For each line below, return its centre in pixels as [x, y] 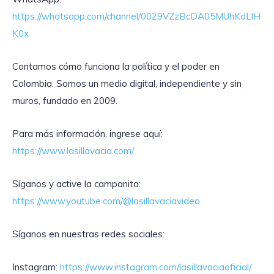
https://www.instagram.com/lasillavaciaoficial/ [156, 267]
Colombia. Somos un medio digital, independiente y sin [127, 83]
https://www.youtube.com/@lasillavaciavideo [106, 201]
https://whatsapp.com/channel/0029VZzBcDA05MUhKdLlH [136, 16]
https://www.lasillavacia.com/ [73, 150]
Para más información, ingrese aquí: [87, 133]
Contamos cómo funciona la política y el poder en [116, 66]
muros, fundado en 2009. [67, 100]
